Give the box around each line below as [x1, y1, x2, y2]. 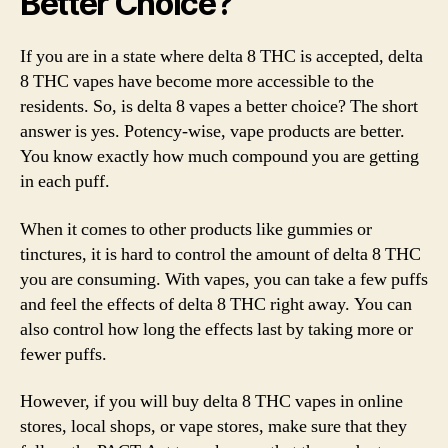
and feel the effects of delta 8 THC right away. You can [20, 292, 412, 316]
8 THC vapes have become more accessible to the [20, 70, 374, 93]
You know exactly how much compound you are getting [20, 145, 419, 168]
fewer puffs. [20, 342, 107, 366]
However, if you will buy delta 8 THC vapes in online [20, 390, 403, 413]
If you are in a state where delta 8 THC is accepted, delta [20, 45, 423, 68]
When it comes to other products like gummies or [20, 217, 372, 241]
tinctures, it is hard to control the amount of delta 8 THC [20, 242, 421, 266]
